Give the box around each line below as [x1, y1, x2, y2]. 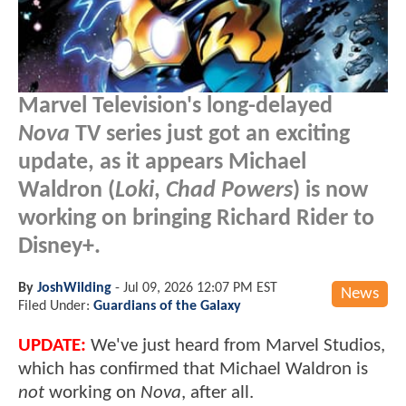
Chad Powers [166, 179, 293, 202]
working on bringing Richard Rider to [18, 207, 374, 230]
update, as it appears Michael [18, 150, 306, 174]
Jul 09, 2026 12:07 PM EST [123, 280, 277, 295]
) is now [293, 179, 368, 202]
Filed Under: [18, 298, 93, 314]
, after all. [181, 382, 254, 402]
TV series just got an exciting [70, 122, 350, 146]
